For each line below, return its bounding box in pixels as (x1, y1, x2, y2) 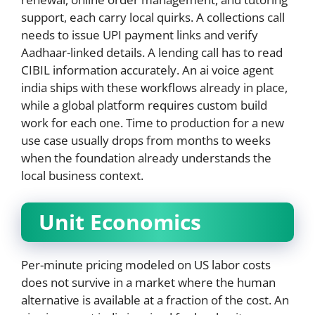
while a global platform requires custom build (21, 97, 267, 114)
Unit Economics (39, 207, 201, 236)
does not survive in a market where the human (21, 274, 276, 290)
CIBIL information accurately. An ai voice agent (21, 62, 274, 79)
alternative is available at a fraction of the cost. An (21, 291, 289, 308)
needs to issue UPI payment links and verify (21, 27, 258, 44)
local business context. (21, 167, 143, 184)
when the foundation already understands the (21, 150, 271, 167)
